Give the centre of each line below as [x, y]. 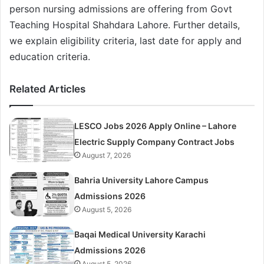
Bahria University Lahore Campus [142, 180]
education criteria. [50, 56]
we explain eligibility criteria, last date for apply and [126, 40]
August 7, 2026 [107, 155]
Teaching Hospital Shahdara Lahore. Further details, [125, 24]
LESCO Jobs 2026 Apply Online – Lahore [156, 126]
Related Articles [47, 89]
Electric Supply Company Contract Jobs [155, 141]
